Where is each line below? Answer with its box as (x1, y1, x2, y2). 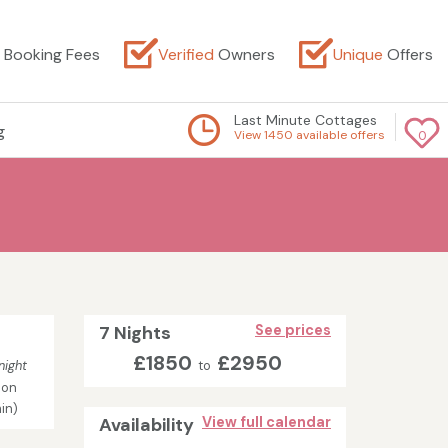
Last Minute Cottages (234, 111, 377, 129)
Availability (98, 413, 194, 438)
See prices (255, 321, 331, 340)
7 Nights (98, 321, 171, 346)
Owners (214, 44, 275, 65)
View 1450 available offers (234, 127, 385, 143)
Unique (333, 44, 383, 65)
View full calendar (202, 413, 331, 432)
